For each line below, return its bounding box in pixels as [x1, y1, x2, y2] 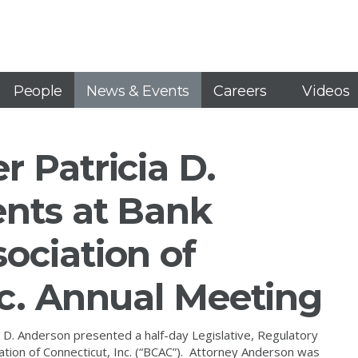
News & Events [86, 82, 189, 100]
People [14, 82, 62, 100]
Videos [302, 82, 350, 100]
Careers [213, 82, 267, 100]
